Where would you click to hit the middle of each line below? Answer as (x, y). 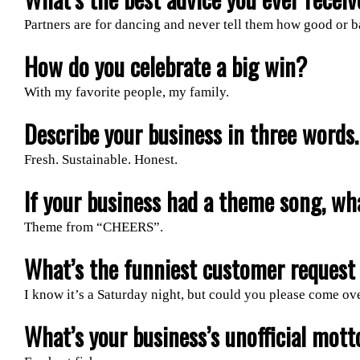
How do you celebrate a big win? (165, 66)
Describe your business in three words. (191, 133)
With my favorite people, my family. (126, 92)
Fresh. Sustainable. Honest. (100, 159)
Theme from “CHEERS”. (93, 227)
